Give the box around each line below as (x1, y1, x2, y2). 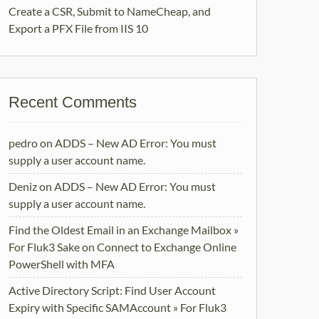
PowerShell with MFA (9, 257, 115, 271)
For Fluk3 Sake (9, 240, 80, 253)
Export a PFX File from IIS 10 (9, 21, 148, 35)
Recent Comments (9, 93, 137, 111)
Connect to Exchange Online (97, 240, 236, 253)
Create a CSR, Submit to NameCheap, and (9, 4, 211, 18)
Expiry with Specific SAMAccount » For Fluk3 (9, 300, 226, 314)
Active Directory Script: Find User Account (9, 283, 216, 297)
